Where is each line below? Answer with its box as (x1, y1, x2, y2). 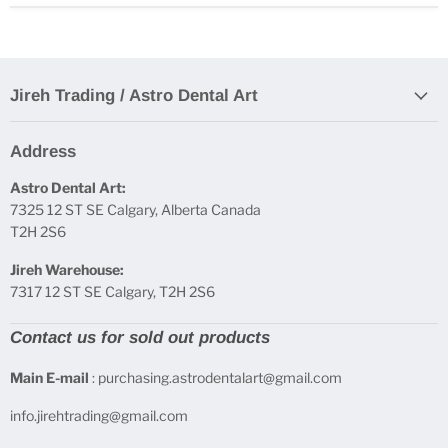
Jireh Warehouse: (10, 261, 124, 279)
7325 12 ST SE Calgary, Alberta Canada (10, 201, 261, 219)
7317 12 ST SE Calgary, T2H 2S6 (10, 283, 215, 301)
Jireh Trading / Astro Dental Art (10, 86, 258, 106)
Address (10, 142, 76, 162)
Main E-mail (10, 369, 89, 387)
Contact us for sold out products (10, 328, 270, 348)
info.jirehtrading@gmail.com (10, 407, 188, 425)
